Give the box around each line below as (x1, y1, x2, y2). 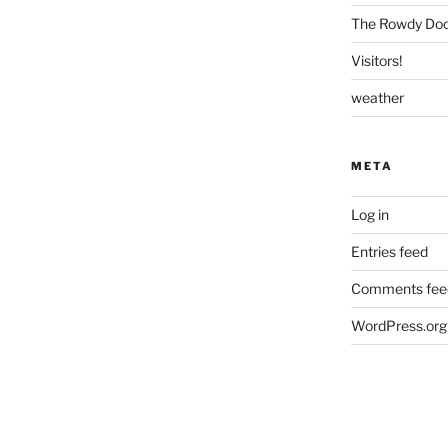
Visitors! (350, 52, 402, 70)
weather (350, 89, 404, 107)
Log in (350, 206, 389, 224)
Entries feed (350, 243, 428, 261)
